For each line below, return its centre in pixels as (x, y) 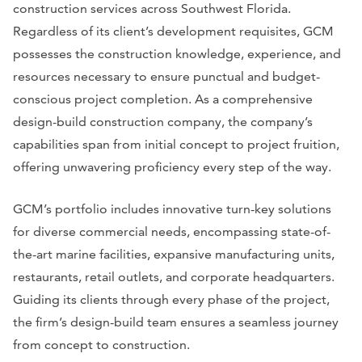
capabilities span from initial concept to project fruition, (176, 145)
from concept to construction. (101, 345)
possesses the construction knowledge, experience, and (177, 54)
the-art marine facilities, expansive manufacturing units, (174, 255)
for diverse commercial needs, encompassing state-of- (172, 232)
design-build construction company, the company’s (163, 122)
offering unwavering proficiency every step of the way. (172, 167)
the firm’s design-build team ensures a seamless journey (176, 322)
